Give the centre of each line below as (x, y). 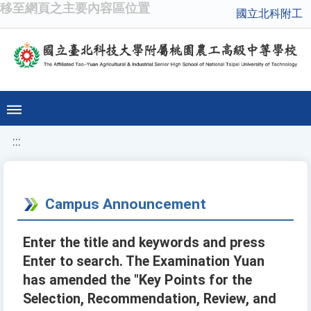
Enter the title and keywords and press (144, 243)
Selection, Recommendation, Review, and (150, 299)
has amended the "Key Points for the (137, 280)
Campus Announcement (126, 204)
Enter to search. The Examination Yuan (144, 262)
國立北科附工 (269, 14)
